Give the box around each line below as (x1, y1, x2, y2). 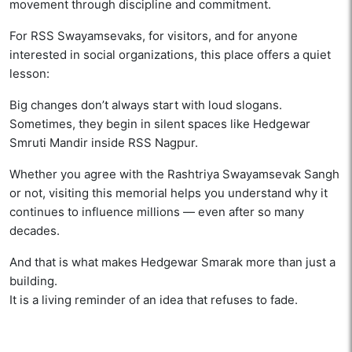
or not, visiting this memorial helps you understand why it (9, 185, 328, 201)
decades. (9, 223, 60, 239)
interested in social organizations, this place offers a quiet (9, 47, 331, 63)
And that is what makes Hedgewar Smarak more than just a (9, 255, 335, 270)
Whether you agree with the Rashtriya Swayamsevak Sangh (9, 167, 339, 182)
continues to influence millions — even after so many (9, 204, 304, 220)
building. (9, 273, 57, 289)
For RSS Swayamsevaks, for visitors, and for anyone (9, 28, 298, 44)
